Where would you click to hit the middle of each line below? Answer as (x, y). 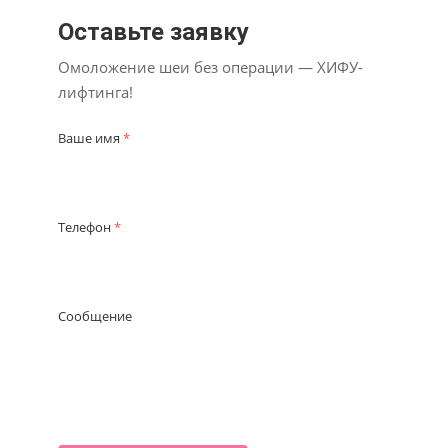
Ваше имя (90, 138)
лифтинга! (95, 92)
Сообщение (95, 316)
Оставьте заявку (153, 32)
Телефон (86, 227)
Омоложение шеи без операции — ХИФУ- (210, 67)
